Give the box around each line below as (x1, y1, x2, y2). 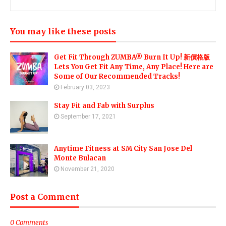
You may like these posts (10, 26, 116, 36)
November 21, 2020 (61, 165, 115, 173)
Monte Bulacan (54, 153, 106, 162)
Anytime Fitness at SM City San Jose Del (54, 144, 192, 153)
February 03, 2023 (61, 83, 110, 91)
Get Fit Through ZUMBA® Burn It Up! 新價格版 (54, 52, 210, 62)
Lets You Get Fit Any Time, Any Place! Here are (54, 62, 213, 71)
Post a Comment (10, 191, 79, 202)
